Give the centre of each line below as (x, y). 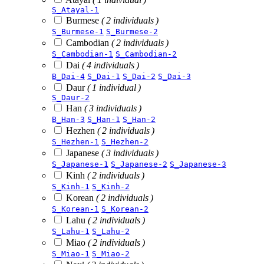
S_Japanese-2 (139, 164)
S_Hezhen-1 (75, 141)
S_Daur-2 (71, 97)
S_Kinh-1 (71, 186)
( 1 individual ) (114, 87)
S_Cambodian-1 (82, 54)
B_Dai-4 (68, 76)
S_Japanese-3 (198, 164)
